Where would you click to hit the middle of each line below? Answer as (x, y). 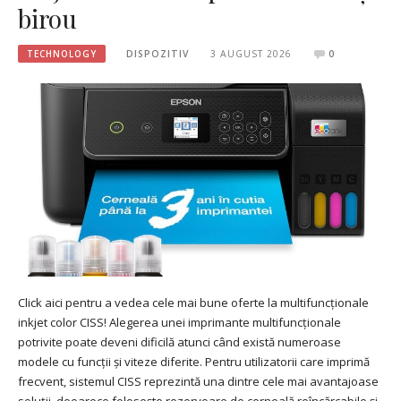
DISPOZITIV (158, 53)
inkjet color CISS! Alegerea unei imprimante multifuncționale (179, 323)
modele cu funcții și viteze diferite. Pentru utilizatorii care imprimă (194, 362)
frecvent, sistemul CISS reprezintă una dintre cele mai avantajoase (198, 382)
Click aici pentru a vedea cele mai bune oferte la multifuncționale (193, 303)
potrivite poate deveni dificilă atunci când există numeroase (179, 342)
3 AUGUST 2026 (251, 53)
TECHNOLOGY (62, 53)
